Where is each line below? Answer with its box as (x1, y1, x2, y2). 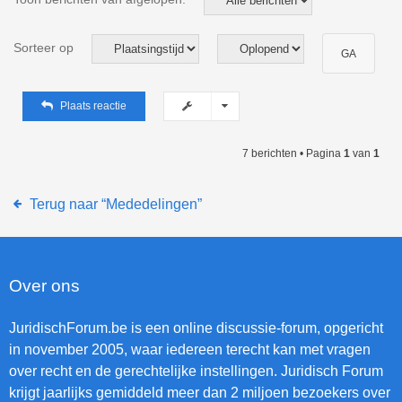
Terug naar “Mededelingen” (29, 197, 202, 213)
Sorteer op (13, 40, 74, 56)
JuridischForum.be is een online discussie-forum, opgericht (9, 320, 383, 336)
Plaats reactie (59, 100, 127, 113)
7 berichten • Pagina (242, 147, 344, 161)
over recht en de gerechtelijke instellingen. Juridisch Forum (9, 363, 383, 380)
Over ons (9, 276, 80, 296)
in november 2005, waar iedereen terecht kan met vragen (9, 342, 371, 358)
